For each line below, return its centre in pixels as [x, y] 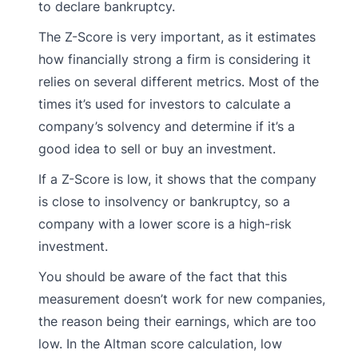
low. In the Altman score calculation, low [160, 343]
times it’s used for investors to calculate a [165, 103]
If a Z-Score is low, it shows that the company [177, 179]
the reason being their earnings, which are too [177, 321]
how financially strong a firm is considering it [175, 59]
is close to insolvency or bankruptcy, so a [164, 201]
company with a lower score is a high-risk [165, 223]
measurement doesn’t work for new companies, [182, 298]
